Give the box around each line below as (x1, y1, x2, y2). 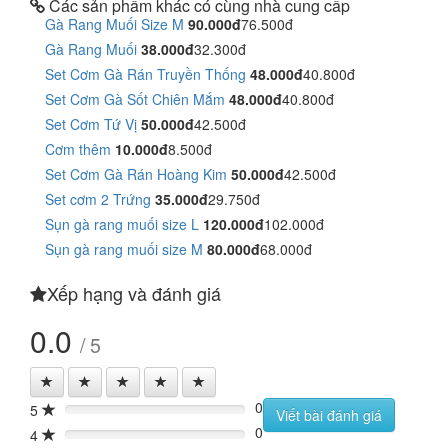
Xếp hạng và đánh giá (47, 280, 221, 306)
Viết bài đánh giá (276, 405, 382, 425)
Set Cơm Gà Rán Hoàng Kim (45, 164, 227, 184)
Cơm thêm (45, 139, 111, 159)
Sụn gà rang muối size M (45, 239, 203, 259)
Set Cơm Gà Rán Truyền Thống (45, 64, 246, 84)
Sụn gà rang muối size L (45, 214, 199, 234)
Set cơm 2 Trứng (45, 189, 151, 209)
